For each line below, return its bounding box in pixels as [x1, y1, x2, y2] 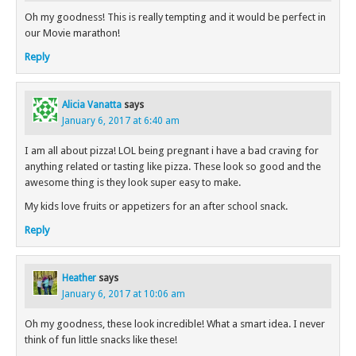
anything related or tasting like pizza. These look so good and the [25, 161, 321, 173]
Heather [62, 273, 96, 284]
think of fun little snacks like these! [25, 334, 177, 346]
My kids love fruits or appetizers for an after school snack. [25, 200, 288, 213]
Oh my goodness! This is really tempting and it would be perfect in [25, 11, 326, 24]
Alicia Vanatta [62, 99, 122, 111]
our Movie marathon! [25, 27, 120, 40]
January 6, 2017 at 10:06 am [62, 288, 185, 300]
